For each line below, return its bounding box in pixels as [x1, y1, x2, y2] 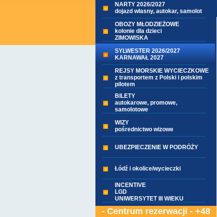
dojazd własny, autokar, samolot [114, 8, 202, 15]
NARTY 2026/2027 [114, 1, 165, 8]
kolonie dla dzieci [114, 28, 162, 34]
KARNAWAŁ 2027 [114, 54, 164, 61]
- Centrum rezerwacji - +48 [101, 206, 210, 216]
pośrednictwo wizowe [114, 126, 173, 133]
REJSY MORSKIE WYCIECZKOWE [114, 67, 209, 74]
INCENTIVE [114, 182, 146, 188]
